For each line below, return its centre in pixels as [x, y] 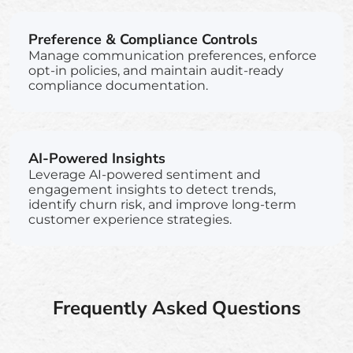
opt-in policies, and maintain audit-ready [156, 70]
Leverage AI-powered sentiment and [145, 174]
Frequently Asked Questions [176, 308]
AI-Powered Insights [97, 158]
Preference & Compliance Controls [143, 39]
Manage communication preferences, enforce [173, 55]
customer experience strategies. [130, 219]
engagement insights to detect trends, [152, 189]
